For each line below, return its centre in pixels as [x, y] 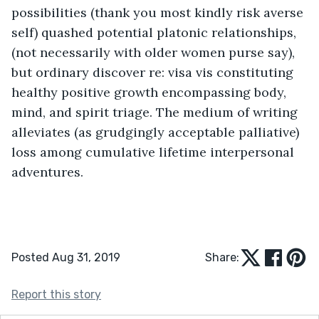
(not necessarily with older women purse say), [155, 52]
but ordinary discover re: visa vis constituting [154, 72]
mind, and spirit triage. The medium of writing [156, 112]
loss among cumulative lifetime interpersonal [155, 152]
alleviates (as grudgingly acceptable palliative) [157, 132]
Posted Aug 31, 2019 [66, 257]
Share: [222, 257]
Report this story [56, 294]
